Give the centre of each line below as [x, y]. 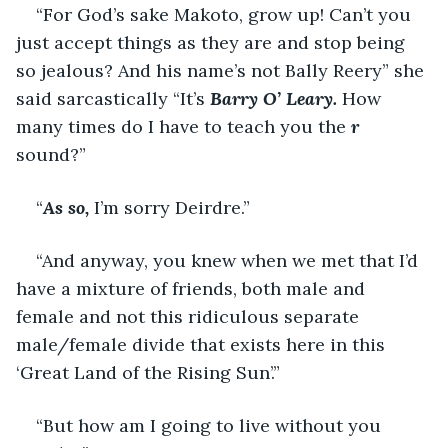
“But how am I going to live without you [211, 425]
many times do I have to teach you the [183, 126]
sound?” [51, 154]
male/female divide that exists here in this [203, 344]
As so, [68, 207]
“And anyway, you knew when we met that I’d [229, 260]
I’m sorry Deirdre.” [172, 207]
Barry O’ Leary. [273, 98]
